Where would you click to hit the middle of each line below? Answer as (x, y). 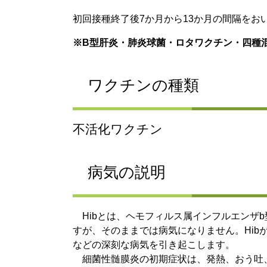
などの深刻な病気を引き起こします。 (154, 245)
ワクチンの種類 (143, 85)
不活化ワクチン (118, 129)
